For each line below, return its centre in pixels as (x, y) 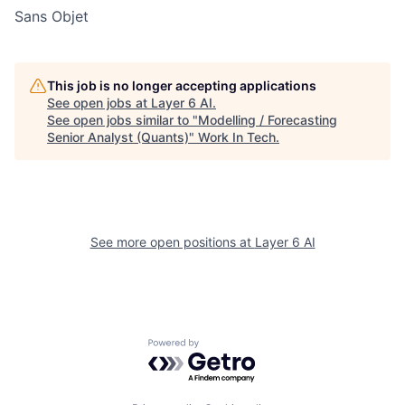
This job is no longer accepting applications (182, 86)
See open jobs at (99, 103)
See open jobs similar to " (122, 120)
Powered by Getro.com (227, 348)
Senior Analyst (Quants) (118, 137)
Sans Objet (52, 17)
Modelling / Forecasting (268, 120)
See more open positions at (172, 242)
